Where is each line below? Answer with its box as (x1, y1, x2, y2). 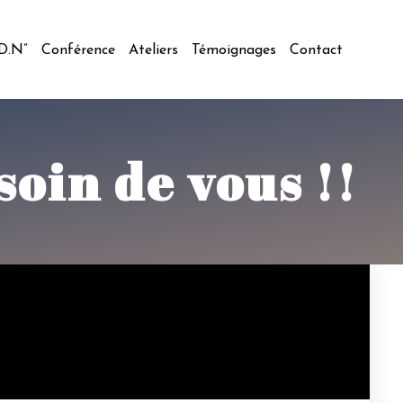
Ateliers (129, 42, 178, 58)
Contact (290, 42, 343, 58)
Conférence (41, 42, 115, 58)
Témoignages (192, 42, 276, 58)
